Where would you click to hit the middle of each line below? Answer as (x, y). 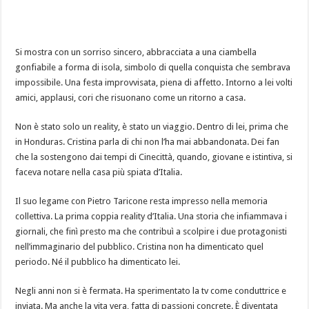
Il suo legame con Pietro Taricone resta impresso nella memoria (142, 201)
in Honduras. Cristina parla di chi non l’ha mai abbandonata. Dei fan (148, 141)
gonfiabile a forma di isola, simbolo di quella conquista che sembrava (153, 67)
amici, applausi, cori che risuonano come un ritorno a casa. (131, 97)
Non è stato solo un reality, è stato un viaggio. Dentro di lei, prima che (152, 126)
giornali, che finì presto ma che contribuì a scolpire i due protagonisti (151, 231)
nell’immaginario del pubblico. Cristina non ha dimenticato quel (140, 246)
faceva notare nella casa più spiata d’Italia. (99, 172)
